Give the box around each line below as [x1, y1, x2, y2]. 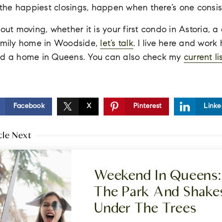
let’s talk [100, 40, 133, 49]
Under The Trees [94, 200, 197, 216]
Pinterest [133, 103, 162, 110]
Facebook [13, 103, 45, 110]
